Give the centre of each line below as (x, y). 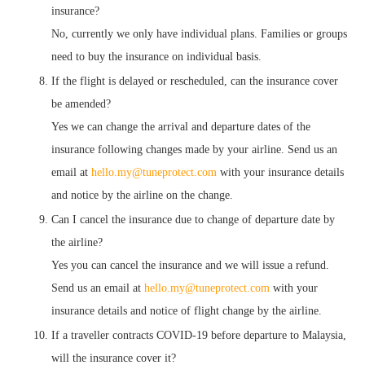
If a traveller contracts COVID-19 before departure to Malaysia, (199, 335)
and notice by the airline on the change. (142, 195)
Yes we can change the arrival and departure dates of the (181, 126)
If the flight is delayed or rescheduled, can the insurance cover (195, 81)
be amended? (81, 103)
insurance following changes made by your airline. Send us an (194, 149)
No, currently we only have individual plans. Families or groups (199, 33)
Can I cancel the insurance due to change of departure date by (193, 219)
